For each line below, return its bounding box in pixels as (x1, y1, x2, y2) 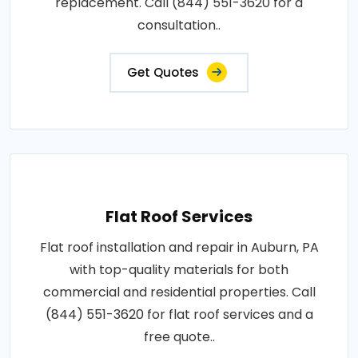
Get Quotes (127, 64, 199, 81)
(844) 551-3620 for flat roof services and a (45, 305, 313, 324)
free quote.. (143, 328, 215, 346)
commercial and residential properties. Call (42, 283, 316, 301)
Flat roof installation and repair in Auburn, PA (39, 238, 319, 257)
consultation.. (137, 16, 221, 34)
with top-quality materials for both (70, 261, 288, 279)
